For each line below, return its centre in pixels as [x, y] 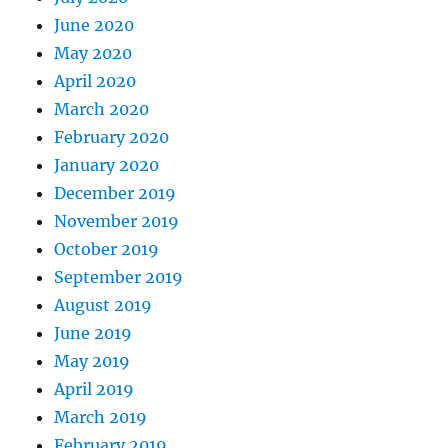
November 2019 [117, 221]
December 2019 [115, 193]
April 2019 [94, 389]
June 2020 [94, 25]
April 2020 [95, 81]
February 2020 [112, 137]
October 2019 [107, 249]
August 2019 [103, 305]
